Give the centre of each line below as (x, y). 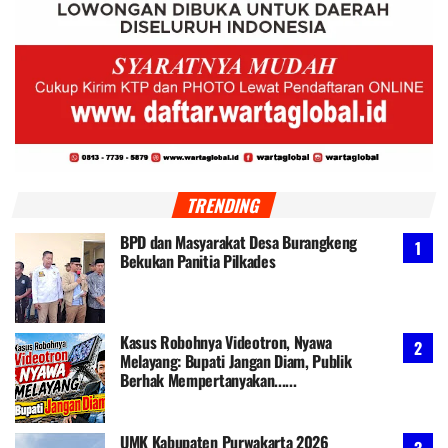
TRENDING (224, 204)
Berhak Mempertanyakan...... (208, 379)
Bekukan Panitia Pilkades (198, 260)
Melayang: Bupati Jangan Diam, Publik (236, 360)
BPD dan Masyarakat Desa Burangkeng (239, 241)
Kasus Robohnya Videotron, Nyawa (226, 341)
